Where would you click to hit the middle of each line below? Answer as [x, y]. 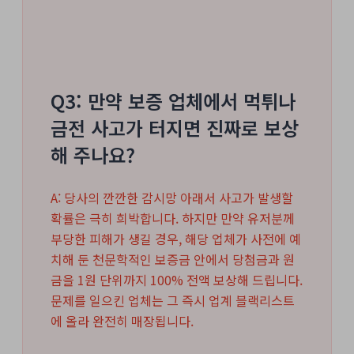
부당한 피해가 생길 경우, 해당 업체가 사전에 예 [176, 239]
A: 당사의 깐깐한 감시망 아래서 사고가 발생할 [172, 198]
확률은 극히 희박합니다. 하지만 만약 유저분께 [173, 218]
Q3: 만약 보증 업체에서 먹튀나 [173, 101]
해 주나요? [93, 155]
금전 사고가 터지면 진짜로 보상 [175, 128]
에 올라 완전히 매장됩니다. [122, 321]
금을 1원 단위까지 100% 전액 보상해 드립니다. [177, 280]
